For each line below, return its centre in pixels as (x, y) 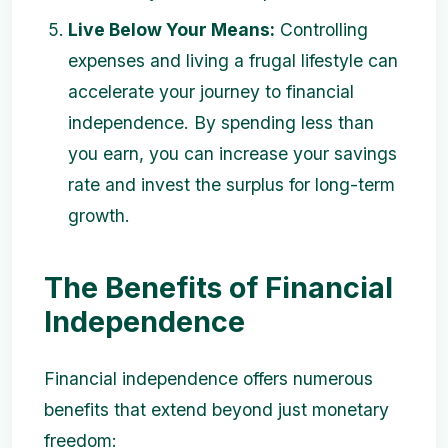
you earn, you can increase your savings (232, 153)
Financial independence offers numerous (208, 378)
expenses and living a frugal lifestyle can (233, 60)
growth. (99, 215)
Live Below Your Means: (171, 29)
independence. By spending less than (221, 122)
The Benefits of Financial (218, 287)
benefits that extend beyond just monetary (216, 409)
